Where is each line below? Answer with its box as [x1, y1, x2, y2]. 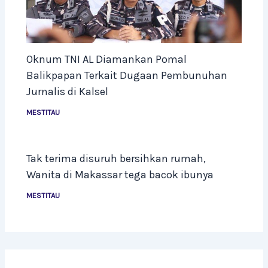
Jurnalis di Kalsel [26, 85, 109, 99]
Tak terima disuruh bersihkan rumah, [26, 152, 206, 166]
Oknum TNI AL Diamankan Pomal [26, 53, 187, 66]
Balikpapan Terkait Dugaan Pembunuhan [26, 69, 228, 83]
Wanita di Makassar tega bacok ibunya [26, 168, 214, 182]
